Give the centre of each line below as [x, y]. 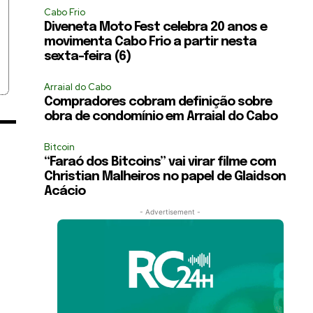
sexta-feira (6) [88, 56]
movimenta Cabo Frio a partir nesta [151, 42]
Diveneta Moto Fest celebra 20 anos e [156, 27]
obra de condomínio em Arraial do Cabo [161, 116]
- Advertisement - [170, 211]
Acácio [65, 191]
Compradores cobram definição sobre [158, 102]
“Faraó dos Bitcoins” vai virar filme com [160, 162]
